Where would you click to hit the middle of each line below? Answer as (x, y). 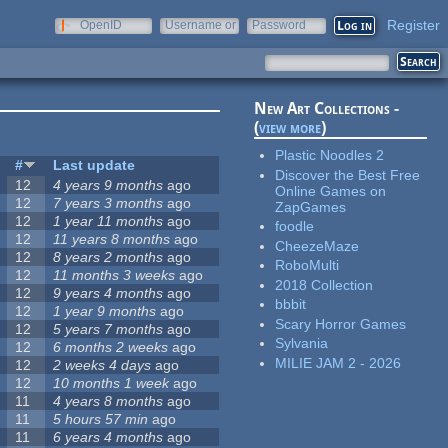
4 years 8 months (108, 401)
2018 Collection (324, 284)
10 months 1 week (111, 383)
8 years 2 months (108, 257)
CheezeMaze (317, 245)
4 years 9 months (108, 185)
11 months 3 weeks (114, 275)
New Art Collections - (327, 109)
